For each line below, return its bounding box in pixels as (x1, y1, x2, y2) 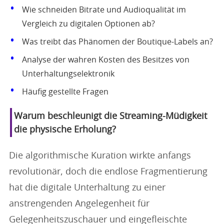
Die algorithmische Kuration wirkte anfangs (9, 151, 191, 160)
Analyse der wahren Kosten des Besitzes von (22, 56, 189, 64)
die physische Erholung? (14, 125, 116, 134)
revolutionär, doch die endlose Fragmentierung (9, 167, 207, 176)
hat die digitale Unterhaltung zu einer (9, 183, 165, 192)
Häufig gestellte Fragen (22, 88, 108, 96)
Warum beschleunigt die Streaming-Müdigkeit (14, 112, 207, 121)
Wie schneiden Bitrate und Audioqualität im (22, 6, 186, 14)
